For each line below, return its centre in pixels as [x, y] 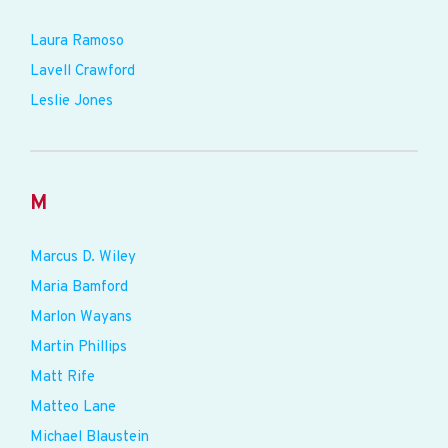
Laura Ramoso [77, 41]
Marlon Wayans [81, 317]
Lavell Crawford [82, 71]
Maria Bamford [79, 287]
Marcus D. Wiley [83, 257]
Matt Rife [62, 377]
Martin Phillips [78, 347]
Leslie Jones [71, 101]
